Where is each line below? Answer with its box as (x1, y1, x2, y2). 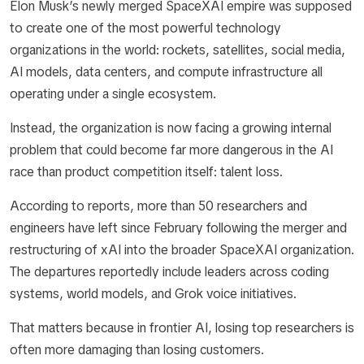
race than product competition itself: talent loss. (10, 163, 283, 180)
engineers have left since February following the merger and (10, 219, 347, 236)
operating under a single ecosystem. (10, 85, 216, 102)
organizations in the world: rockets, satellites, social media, (10, 41, 345, 58)
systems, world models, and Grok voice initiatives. (10, 285, 300, 302)
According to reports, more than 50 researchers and (10, 197, 307, 214)
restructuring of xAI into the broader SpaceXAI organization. (10, 241, 354, 258)
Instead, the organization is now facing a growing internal (10, 119, 331, 136)
